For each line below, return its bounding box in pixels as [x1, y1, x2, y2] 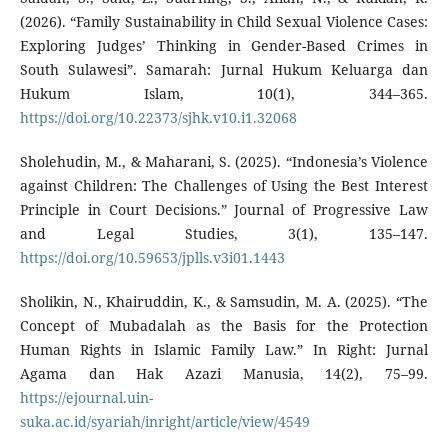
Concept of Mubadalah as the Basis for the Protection [19, 316, 429, 336]
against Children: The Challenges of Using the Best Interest [19, 176, 429, 196]
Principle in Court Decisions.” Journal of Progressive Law [19, 200, 429, 220]
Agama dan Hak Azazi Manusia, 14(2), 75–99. [19, 364, 429, 384]
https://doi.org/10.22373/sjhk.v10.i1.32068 [19, 108, 297, 128]
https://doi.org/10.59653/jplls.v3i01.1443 [19, 248, 285, 268]
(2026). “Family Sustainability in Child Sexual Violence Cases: [19, 12, 429, 32]
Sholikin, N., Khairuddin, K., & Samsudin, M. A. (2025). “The [19, 292, 429, 312]
